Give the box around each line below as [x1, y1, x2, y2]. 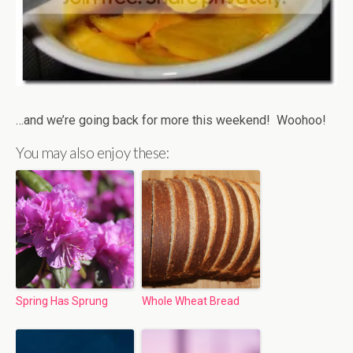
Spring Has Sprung [16, 294, 108, 307]
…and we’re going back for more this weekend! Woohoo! [16, 112, 326, 128]
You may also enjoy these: [16, 143, 169, 162]
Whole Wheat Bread [142, 294, 240, 307]
